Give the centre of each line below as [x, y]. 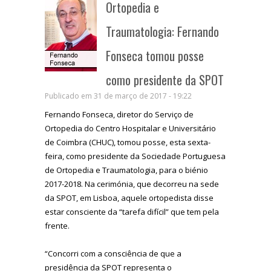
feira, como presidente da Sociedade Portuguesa [135, 156]
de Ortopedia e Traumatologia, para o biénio [126, 170]
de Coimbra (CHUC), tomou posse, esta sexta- [128, 142]
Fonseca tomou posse [155, 55]
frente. [57, 225]
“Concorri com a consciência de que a [113, 253]
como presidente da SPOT [165, 80]
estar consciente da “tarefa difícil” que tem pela [132, 211]
